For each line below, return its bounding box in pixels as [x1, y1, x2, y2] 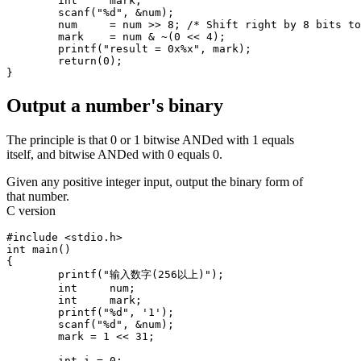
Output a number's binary [6, 95, 223, 117]
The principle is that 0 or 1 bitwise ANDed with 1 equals [6, 133, 294, 147]
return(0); [6, 55, 58, 68]
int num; [6, 282, 58, 295]
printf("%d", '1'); [6, 306, 58, 319]
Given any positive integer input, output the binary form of [6, 175, 303, 189]
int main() [6, 243, 71, 256]
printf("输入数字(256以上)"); [6, 268, 58, 281]
